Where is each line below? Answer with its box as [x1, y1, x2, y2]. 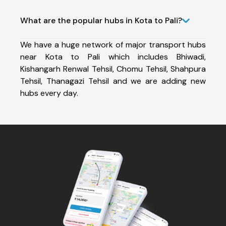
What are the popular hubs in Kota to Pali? [20, 15, 182, 26]
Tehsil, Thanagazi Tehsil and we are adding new [20, 75, 206, 86]
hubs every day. [20, 87, 78, 98]
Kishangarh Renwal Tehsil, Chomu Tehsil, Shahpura [20, 63, 206, 74]
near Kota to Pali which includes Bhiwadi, [20, 51, 206, 62]
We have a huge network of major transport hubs [20, 39, 206, 50]
